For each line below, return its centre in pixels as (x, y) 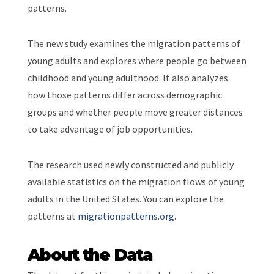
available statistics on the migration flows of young (136, 181)
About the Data (90, 254)
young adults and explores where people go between (137, 60)
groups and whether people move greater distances (135, 112)
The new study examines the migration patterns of (134, 43)
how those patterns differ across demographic (124, 94)
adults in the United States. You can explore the (125, 198)
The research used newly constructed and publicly (130, 164)
